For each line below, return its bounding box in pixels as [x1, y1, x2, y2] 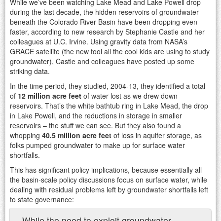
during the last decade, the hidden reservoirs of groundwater [10, 6, 199, 17]
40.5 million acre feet [42, 130, 111, 140]
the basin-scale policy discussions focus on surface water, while [10, 174, 207, 184]
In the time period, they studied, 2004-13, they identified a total [10, 80, 205, 91]
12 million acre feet [18, 90, 81, 101]
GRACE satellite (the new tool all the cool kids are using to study [10, 46, 210, 56]
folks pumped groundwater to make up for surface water [10, 140, 185, 150]
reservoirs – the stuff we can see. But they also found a [10, 120, 181, 130]
